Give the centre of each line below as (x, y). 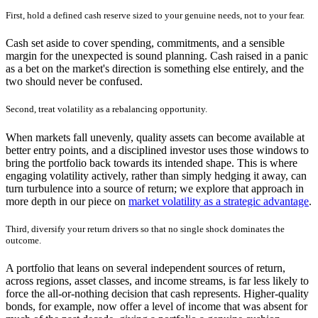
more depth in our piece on (67, 201)
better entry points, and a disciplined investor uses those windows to (157, 150)
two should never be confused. (74, 82)
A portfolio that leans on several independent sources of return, (146, 268)
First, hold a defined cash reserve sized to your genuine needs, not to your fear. (155, 16)
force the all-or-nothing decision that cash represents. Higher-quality (157, 293)
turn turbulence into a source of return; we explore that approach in (155, 188)
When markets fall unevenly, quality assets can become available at (155, 137)
